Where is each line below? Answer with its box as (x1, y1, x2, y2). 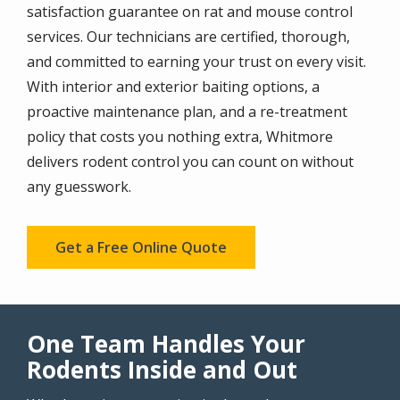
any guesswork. (27, 176, 131, 196)
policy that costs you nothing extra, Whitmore (27, 126, 333, 146)
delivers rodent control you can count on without (27, 151, 354, 171)
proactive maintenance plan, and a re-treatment (27, 101, 347, 121)
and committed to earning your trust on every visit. (27, 51, 366, 71)
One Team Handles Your (27, 327, 305, 360)
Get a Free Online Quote (55, 237, 227, 257)
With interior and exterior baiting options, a (27, 76, 320, 96)
